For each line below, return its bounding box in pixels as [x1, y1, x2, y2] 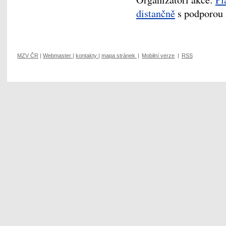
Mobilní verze [142, 52, 175, 59]
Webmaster [43, 52, 71, 59]
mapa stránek [101, 52, 135, 59]
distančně [136, 7, 175, 21]
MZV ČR [17, 52, 38, 59]
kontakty [76, 52, 97, 59]
